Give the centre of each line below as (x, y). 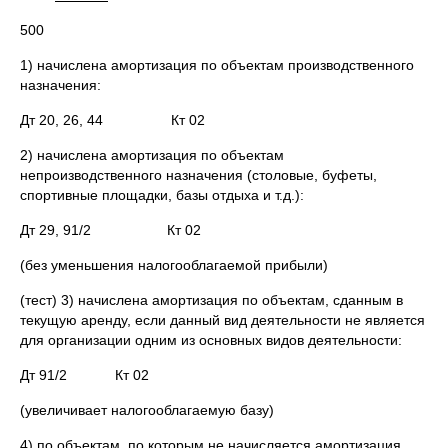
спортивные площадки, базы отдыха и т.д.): (162, 195)
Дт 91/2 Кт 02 (84, 375)
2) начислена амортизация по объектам (152, 155)
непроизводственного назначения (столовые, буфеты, (198, 175)
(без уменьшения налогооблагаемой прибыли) (174, 265)
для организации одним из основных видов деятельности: (211, 340)
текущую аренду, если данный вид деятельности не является (222, 320)
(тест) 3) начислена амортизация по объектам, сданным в (211, 300)
